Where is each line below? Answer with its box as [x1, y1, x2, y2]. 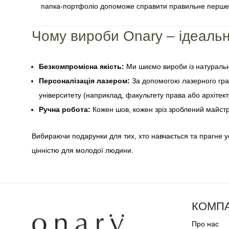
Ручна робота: [39, 105, 90, 113]
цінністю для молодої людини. [32, 146, 133, 154]
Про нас [191, 220, 219, 228]
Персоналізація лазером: [39, 77, 130, 85]
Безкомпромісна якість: [39, 62, 124, 71]
